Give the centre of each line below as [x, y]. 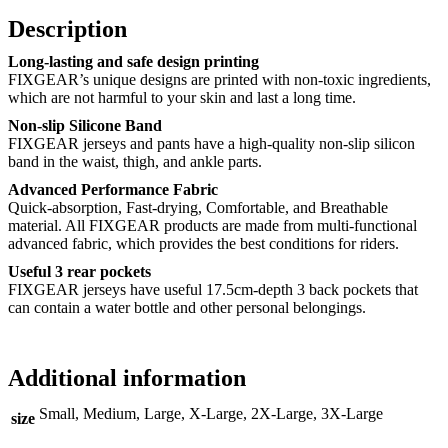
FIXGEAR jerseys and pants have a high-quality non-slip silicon [211, 143]
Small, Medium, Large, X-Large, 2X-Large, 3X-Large [211, 413]
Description [67, 28]
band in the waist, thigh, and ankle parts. [135, 161]
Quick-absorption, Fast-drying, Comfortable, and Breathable [198, 207]
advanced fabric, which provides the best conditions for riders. [203, 243]
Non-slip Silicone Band [85, 125]
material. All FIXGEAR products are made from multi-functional [212, 225]
